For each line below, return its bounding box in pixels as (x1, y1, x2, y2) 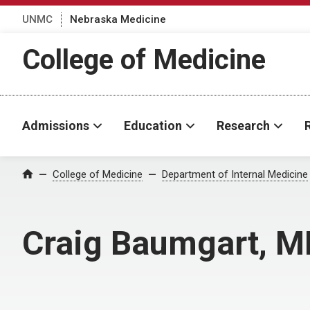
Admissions (22, 118, 89, 133)
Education (124, 118, 182, 133)
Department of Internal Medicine (162, 168, 308, 181)
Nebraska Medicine (70, 12, 166, 26)
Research (217, 118, 270, 133)
